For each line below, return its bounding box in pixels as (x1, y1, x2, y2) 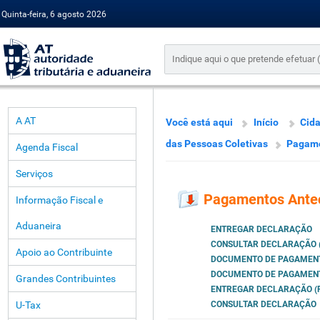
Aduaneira (16, 220, 61, 231)
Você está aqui (166, 116, 233, 128)
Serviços (16, 168, 53, 179)
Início (254, 116, 279, 128)
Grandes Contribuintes (16, 273, 116, 284)
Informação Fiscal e (16, 194, 103, 206)
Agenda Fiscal (16, 141, 78, 153)
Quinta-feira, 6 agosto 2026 (1, 9, 106, 19)
